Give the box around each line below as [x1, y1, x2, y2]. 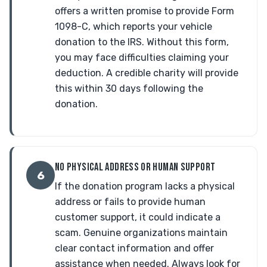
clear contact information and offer [55, 243, 214, 254]
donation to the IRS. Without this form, [55, 36, 229, 48]
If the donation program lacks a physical [55, 181, 235, 192]
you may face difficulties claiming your [55, 52, 229, 63]
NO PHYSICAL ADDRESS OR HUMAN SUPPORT [55, 160, 216, 174]
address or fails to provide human [55, 196, 206, 207]
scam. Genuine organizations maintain [55, 227, 228, 238]
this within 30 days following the [55, 83, 203, 94]
